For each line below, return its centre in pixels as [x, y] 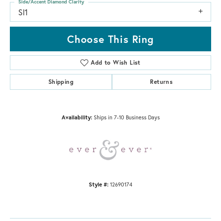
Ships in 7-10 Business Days [127, 117]
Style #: [99, 184]
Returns [162, 81]
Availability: [77, 117]
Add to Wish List [116, 62]
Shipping [61, 81]
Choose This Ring [110, 39]
